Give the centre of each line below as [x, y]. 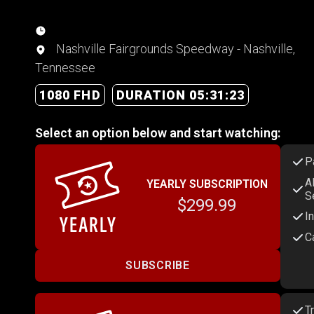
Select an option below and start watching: [158, 132]
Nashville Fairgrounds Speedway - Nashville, [174, 48]
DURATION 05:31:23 [180, 95]
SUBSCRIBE [158, 266]
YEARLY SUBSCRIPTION [207, 184]
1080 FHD [70, 95]
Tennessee [65, 67]
